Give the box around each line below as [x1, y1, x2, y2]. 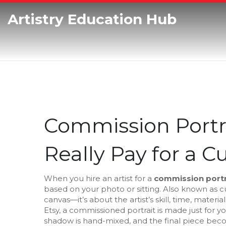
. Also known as [159, 184, 219, 194]
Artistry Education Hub [8, 11, 177, 28]
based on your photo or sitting [44, 184, 159, 194]
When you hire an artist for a [44, 174, 154, 183]
